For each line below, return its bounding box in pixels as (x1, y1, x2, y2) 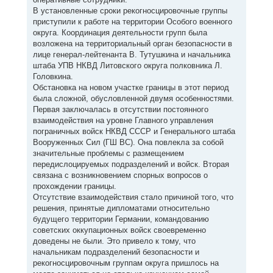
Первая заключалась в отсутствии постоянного (32, 105, 208, 114)
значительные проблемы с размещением (32, 149, 184, 158)
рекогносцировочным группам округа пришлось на (32, 258, 219, 268)
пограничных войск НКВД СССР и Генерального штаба (32, 127, 235, 136)
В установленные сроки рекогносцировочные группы (32, 6, 227, 15)
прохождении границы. (32, 182, 116, 191)
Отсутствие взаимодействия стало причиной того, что (32, 193, 233, 202)
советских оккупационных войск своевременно (32, 225, 206, 235)
